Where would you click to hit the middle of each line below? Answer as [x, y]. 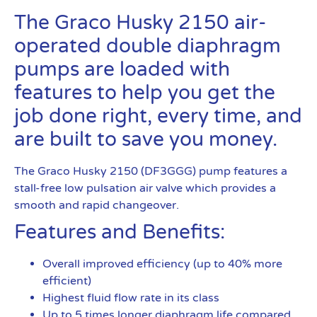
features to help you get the [145, 93]
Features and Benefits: [120, 232]
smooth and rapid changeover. [97, 205]
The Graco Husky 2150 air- [140, 23]
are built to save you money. [146, 139]
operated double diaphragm [148, 46]
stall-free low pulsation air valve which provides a [145, 188]
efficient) [67, 281]
